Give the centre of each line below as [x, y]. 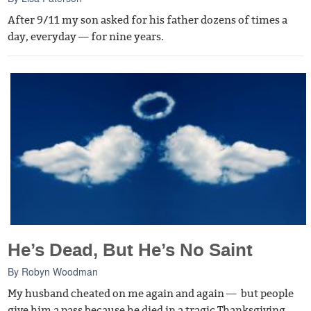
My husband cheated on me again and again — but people [151, 293]
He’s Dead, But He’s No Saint [131, 250]
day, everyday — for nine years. [86, 37]
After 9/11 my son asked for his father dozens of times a [148, 20]
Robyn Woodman [60, 271]
